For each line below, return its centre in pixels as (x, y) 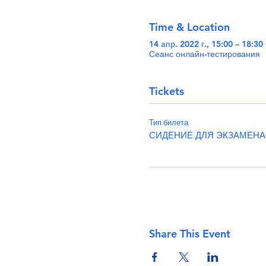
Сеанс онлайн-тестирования (204, 54)
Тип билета (168, 122)
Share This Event (189, 233)
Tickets (166, 91)
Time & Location (189, 27)
